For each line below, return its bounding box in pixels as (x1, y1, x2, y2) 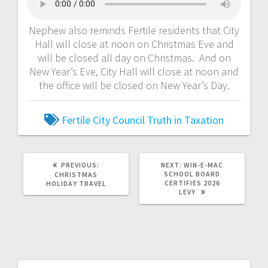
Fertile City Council (62, 112, 145, 127)
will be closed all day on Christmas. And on (37, 50, 231, 65)
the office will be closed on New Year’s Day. (38, 78, 230, 92)
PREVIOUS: (61, 160, 99, 169)
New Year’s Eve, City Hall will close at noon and (29, 64, 239, 78)
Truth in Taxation (147, 112, 224, 127)
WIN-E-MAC (184, 160, 223, 169)
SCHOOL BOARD (164, 169, 220, 178)
